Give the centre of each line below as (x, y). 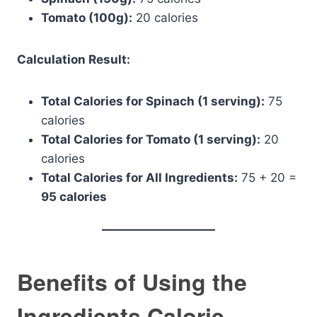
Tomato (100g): (87, 18)
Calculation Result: (74, 59)
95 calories (74, 197)
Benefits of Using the (132, 282)
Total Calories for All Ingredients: (139, 178)
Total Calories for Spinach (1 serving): (153, 101)
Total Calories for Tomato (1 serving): (151, 139)
